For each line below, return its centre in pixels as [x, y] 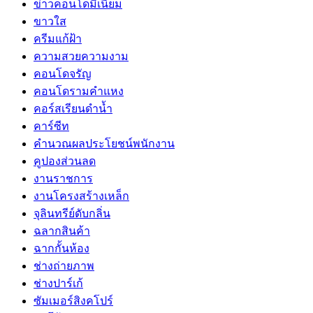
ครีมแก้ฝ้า [58, 38]
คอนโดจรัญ [63, 73]
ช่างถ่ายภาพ [64, 265]
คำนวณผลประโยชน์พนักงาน [104, 143]
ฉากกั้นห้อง [61, 248]
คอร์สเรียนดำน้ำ [73, 108]
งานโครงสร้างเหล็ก [81, 196]
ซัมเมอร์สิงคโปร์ [73, 300]
